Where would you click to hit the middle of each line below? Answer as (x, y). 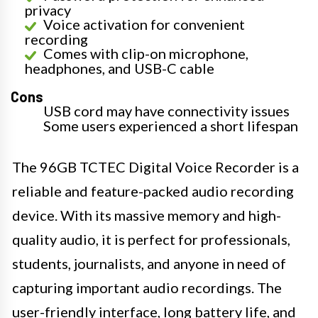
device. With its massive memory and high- (147, 215)
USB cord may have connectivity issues (166, 111)
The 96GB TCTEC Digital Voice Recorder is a (155, 167)
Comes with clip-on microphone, (146, 53)
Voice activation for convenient (144, 24)
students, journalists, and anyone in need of (149, 263)
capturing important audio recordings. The (147, 287)
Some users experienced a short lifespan (171, 126)
